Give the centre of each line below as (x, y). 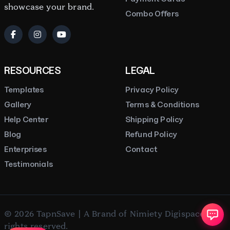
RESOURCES (33, 70)
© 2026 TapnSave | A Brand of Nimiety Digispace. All (112, 214)
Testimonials (28, 164)
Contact (141, 149)
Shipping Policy (155, 119)
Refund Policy (151, 134)
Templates (24, 89)
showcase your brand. (49, 7)
